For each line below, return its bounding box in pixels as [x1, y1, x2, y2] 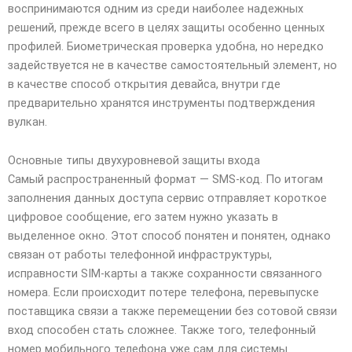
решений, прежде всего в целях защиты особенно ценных [8, 20, 324, 35]
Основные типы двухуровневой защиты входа [8, 153, 260, 168]
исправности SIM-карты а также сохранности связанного [8, 266, 322, 281]
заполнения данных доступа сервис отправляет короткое [8, 191, 327, 206]
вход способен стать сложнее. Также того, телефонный [8, 323, 316, 338]
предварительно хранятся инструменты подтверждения [8, 95, 315, 110]
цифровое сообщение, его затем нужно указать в [8, 210, 278, 225]
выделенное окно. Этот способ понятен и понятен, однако [8, 229, 331, 244]
